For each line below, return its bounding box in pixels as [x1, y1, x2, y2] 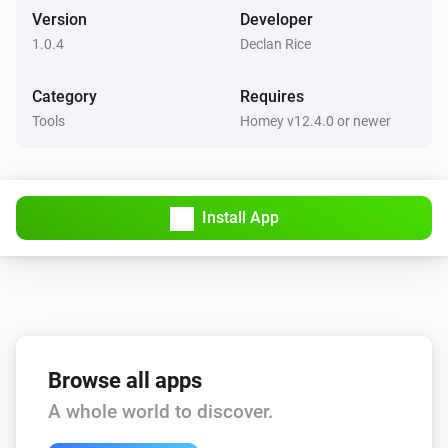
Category [32, 86, 97, 106]
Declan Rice [240, 35, 311, 52]
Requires [240, 86, 304, 106]
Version [32, 9, 87, 29]
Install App [201, 207, 279, 227]
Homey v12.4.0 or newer [240, 112, 391, 129]
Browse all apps [48, 366, 202, 393]
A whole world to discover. [48, 399, 273, 423]
